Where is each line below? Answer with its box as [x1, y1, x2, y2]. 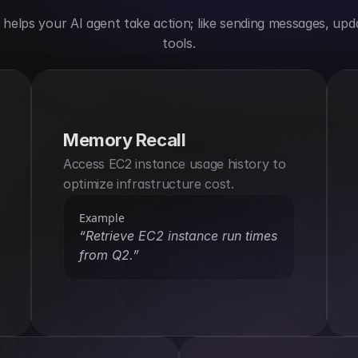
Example [79, 209, 125, 225]
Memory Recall [63, 129, 186, 150]
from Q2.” [79, 246, 139, 263]
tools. [162, 35, 196, 51]
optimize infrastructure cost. [63, 175, 234, 192]
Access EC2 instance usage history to [63, 155, 286, 172]
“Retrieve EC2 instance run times [79, 227, 277, 244]
